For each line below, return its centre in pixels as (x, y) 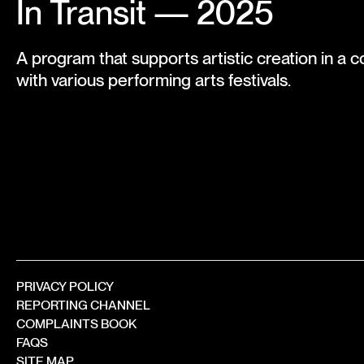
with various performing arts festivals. (153, 80)
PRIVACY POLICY (65, 286)
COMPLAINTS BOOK (76, 323)
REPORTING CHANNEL (83, 305)
